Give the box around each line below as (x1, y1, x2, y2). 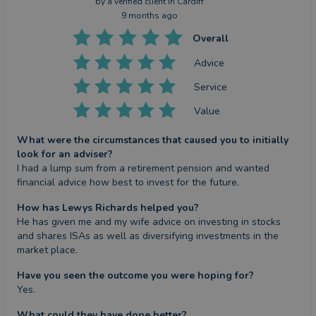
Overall (192, 32, 229, 46)
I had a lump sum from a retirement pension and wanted (17, 162, 269, 176)
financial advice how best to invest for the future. (17, 176, 239, 190)
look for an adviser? (17, 147, 113, 162)
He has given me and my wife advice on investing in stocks (17, 215, 281, 229)
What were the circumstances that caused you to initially (17, 133, 288, 147)
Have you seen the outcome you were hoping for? (17, 269, 254, 283)
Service (194, 80, 228, 94)
